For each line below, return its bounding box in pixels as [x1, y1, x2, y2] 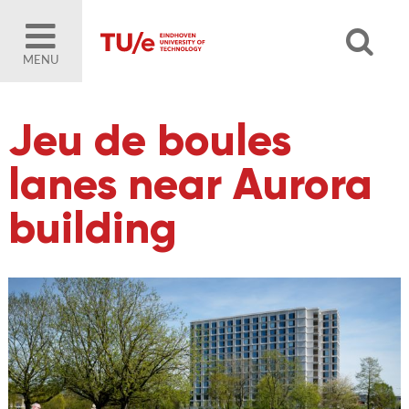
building [7, 201, 177, 255]
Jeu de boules [7, 113, 291, 167]
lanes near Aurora [7, 157, 372, 211]
